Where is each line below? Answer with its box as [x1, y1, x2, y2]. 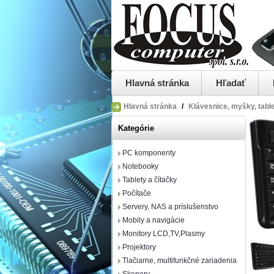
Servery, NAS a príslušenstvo [122, 202, 218, 211]
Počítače [122, 189, 151, 198]
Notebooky [122, 162, 158, 171]
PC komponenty [122, 149, 176, 157]
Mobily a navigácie [122, 216, 185, 224]
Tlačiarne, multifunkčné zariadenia [122, 256, 237, 265]
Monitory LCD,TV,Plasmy [122, 229, 205, 238]
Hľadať [216, 78, 246, 88]
